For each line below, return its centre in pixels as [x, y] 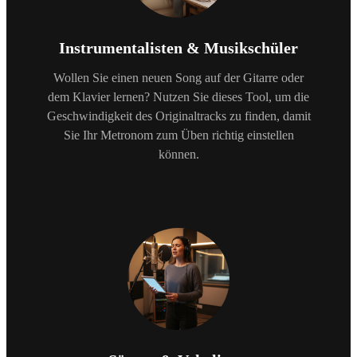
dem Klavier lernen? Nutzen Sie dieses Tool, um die [178, 96]
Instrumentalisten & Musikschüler [178, 47]
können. [178, 154]
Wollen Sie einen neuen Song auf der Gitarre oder [178, 77]
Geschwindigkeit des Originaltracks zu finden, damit [178, 116]
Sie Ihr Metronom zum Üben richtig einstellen [178, 135]
